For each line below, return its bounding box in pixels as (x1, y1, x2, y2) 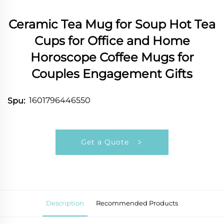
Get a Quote (81, 137, 131, 146)
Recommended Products (96, 198, 178, 207)
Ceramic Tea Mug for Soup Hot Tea (8, 16, 215, 31)
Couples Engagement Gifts (31, 66, 192, 81)
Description (46, 198, 84, 207)
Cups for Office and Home (34, 33, 190, 48)
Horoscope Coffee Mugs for (30, 49, 194, 64)
